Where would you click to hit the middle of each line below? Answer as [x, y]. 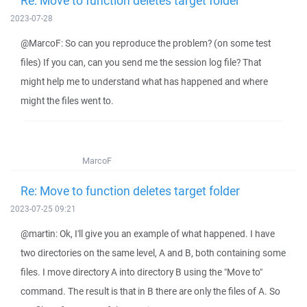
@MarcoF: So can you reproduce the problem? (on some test [146, 43]
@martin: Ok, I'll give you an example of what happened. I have [148, 234]
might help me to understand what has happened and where [144, 82]
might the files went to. [67, 101]
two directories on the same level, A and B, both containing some [153, 253]
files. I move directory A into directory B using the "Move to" [142, 272]
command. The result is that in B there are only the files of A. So [150, 291]
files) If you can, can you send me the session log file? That [141, 62]
